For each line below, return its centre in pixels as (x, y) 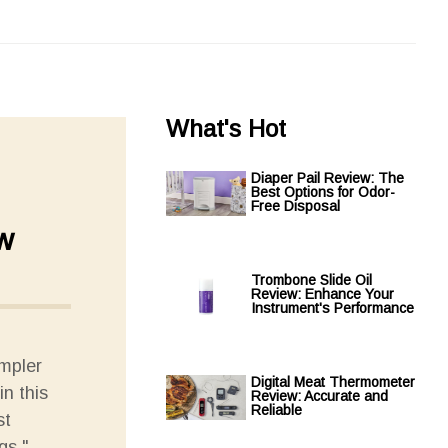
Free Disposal (295, 206)
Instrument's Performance (332, 308)
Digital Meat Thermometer (333, 382)
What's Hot (226, 128)
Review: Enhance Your (322, 294)
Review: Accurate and (319, 396)
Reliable (276, 410)
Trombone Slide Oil (311, 280)
